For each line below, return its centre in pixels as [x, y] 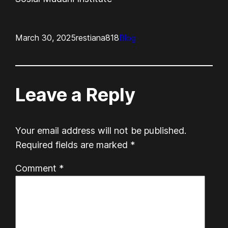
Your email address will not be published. [101, 130]
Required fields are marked [73, 145]
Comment [37, 168]
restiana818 [98, 37]
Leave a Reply [76, 94]
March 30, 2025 [46, 37]
